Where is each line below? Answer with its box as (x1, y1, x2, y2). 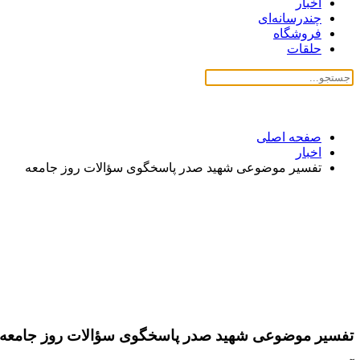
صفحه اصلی (256, 130, 321, 144)
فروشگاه (273, 27, 321, 40)
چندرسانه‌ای (258, 11, 321, 25)
